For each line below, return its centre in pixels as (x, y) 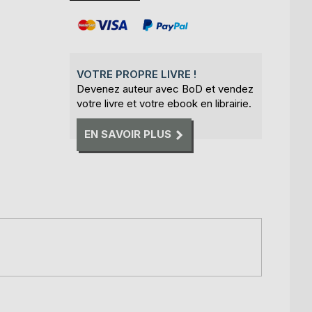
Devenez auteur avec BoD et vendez (165, 89)
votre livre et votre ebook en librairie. (164, 103)
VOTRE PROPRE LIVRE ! (136, 74)
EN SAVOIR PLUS (128, 134)
